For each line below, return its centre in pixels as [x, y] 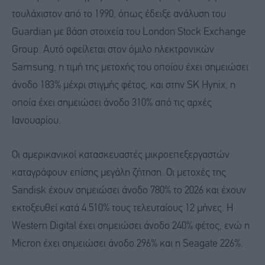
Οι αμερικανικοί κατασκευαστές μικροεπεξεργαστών [121, 155]
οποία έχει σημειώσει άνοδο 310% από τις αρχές [112, 103]
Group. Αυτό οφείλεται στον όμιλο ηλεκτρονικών [113, 50]
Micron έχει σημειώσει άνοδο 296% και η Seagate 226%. [127, 244]
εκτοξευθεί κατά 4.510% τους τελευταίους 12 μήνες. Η [122, 208]
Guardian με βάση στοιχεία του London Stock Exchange [129, 32]
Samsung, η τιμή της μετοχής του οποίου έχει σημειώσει [130, 67]
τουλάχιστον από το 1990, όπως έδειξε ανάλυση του [119, 14]
